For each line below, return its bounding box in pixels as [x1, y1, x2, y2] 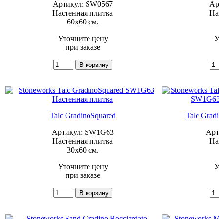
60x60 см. [66, 17, 99, 26]
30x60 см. [66, 145, 99, 154]
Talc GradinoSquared [49, 111, 116, 120]
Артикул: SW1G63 [51, 128, 114, 136]
